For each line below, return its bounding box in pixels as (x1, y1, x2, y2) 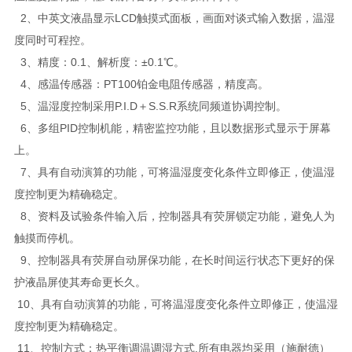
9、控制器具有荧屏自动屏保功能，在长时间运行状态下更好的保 (13, 253, 335, 266)
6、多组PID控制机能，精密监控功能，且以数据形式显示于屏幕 (13, 121, 331, 134)
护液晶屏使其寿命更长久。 (13, 275, 146, 288)
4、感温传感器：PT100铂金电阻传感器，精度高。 (13, 77, 269, 90)
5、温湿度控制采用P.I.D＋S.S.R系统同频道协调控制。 (13, 99, 287, 112)
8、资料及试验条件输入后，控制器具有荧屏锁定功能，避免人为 (13, 209, 335, 222)
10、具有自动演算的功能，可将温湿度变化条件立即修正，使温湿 (13, 297, 338, 310)
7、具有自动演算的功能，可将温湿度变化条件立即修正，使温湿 (13, 165, 335, 178)
